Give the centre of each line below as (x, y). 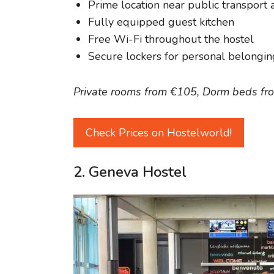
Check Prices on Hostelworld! (159, 133)
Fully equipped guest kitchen (161, 22)
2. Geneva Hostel (130, 172)
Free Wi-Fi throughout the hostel (171, 39)
